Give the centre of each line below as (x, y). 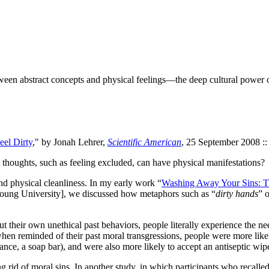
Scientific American (144, 142)
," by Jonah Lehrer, (70, 142)
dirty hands (237, 193)
